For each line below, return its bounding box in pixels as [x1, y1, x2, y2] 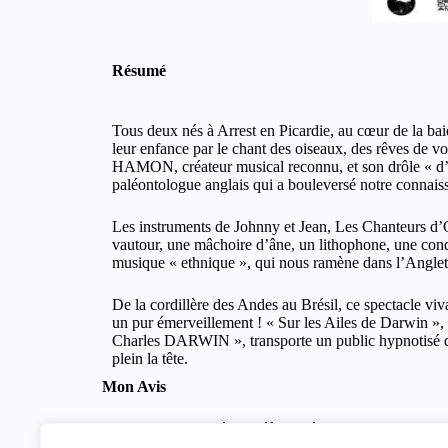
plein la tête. [112, 349, 188, 367]
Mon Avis [102, 377, 166, 395]
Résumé [112, 61, 166, 79]
